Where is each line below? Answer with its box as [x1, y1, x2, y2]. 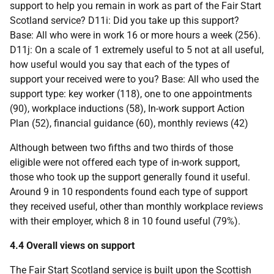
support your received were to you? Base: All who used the [10, 73, 259, 85]
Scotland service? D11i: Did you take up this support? [10, 14, 239, 26]
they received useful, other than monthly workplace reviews [10, 200, 263, 212]
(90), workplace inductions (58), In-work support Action [10, 102, 245, 114]
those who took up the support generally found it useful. [10, 171, 250, 183]
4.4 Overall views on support [10, 239, 135, 251]
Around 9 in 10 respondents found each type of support [10, 185, 248, 198]
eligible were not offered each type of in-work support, [10, 156, 240, 168]
